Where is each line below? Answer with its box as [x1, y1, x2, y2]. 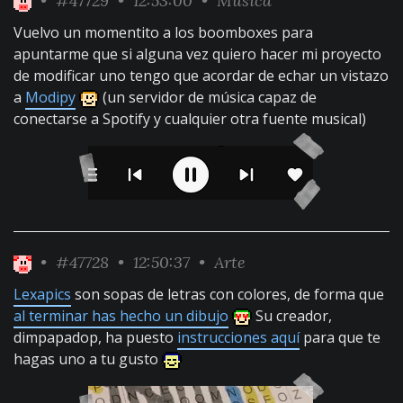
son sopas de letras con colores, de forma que [71, 284, 384, 304]
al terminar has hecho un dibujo [13, 306, 228, 326]
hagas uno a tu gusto [13, 349, 162, 369]
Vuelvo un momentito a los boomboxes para [13, 22, 313, 42]
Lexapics [13, 284, 71, 304]
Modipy [25, 87, 76, 107]
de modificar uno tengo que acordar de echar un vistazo [13, 66, 389, 85]
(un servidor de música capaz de [99, 87, 317, 107]
